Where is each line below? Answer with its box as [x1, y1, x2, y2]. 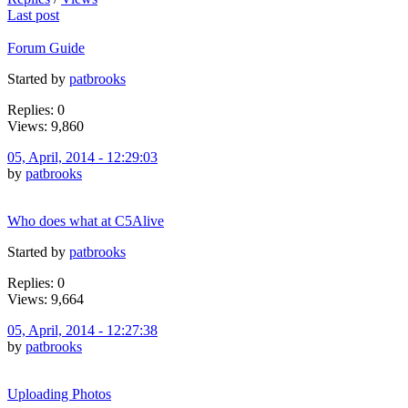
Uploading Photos [7, 385, 111, 402]
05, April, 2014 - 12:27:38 [7, 321, 158, 338]
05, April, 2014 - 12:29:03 [7, 148, 158, 165]
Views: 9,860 [7, 117, 84, 134]
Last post [7, 6, 59, 23]
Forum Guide [7, 39, 85, 56]
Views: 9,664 [7, 291, 84, 307]
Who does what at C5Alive [7, 212, 164, 229]
